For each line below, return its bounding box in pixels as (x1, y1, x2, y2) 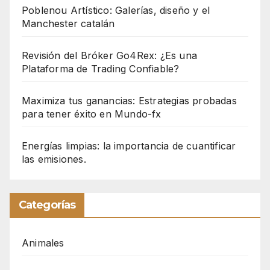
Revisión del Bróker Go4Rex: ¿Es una (22, 49, 197, 62)
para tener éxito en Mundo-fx (22, 108, 162, 121)
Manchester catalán (22, 17, 115, 30)
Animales (22, 237, 64, 250)
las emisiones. (22, 153, 86, 166)
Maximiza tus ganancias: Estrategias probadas (22, 95, 237, 107)
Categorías (19, 198, 75, 212)
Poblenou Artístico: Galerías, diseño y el (22, 4, 210, 17)
